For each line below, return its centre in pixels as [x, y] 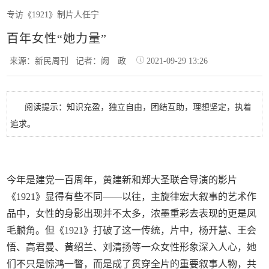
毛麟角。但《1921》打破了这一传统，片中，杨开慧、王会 [132, 230]
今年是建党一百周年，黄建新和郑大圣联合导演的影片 [122, 180]
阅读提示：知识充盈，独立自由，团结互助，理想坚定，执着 [138, 107]
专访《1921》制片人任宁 [53, 15]
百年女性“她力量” [57, 38]
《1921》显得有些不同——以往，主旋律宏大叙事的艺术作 [132, 197]
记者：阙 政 [104, 61]
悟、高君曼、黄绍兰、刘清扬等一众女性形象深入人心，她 [132, 247]
